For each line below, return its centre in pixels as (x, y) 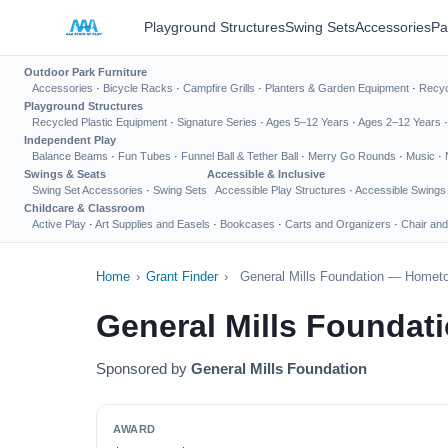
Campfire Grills (219, 88)
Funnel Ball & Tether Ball (239, 156)
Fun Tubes (144, 156)
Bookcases (247, 224)
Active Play (59, 224)
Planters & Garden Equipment (337, 88)
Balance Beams (70, 156)
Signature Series (217, 122)
